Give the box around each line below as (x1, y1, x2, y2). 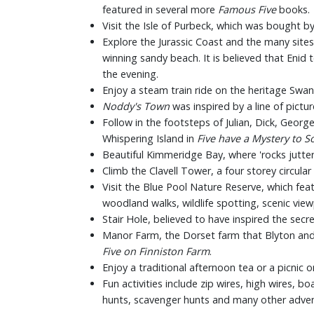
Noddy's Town (102, 99, 170, 113)
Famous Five (218, 2, 276, 16)
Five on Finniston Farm (102, 244, 210, 258)
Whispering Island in (102, 131, 197, 145)
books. (276, 2, 310, 16)
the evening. (102, 67, 161, 81)
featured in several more (102, 2, 218, 16)
